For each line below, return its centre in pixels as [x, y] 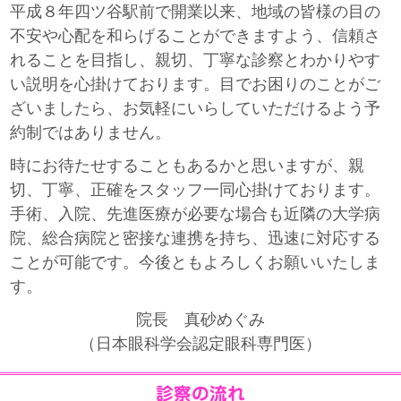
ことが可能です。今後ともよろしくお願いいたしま [196, 262]
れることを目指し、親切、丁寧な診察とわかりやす [196, 60]
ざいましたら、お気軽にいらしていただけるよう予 [196, 108]
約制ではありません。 [91, 132]
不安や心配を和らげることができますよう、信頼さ [196, 35]
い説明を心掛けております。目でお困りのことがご [196, 84]
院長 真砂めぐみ [200, 319]
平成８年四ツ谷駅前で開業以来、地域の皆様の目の [196, 11]
